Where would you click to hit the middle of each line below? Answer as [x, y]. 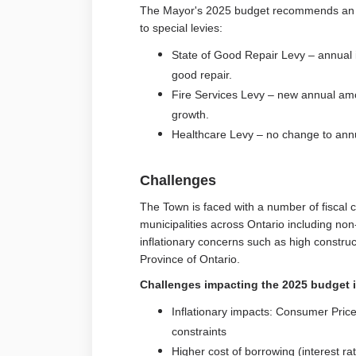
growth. [190, 114]
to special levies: [182, 27]
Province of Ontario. [191, 259]
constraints [200, 331]
